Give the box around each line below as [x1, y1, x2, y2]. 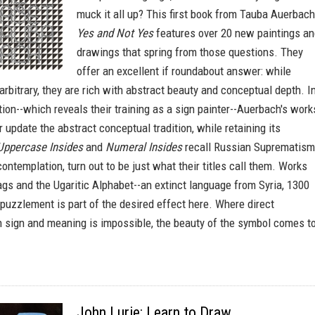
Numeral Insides [105, 140, 182, 154]
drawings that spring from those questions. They [77, 45, 303, 59]
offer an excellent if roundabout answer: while [77, 64, 291, 78]
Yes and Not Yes [77, 26, 153, 40]
